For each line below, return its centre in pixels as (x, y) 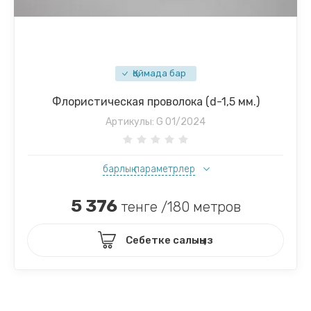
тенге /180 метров (179, 207)
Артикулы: (130, 121)
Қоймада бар (159, 73)
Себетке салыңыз (169, 240)
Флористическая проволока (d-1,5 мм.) (155, 101)
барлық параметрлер (149, 169)
